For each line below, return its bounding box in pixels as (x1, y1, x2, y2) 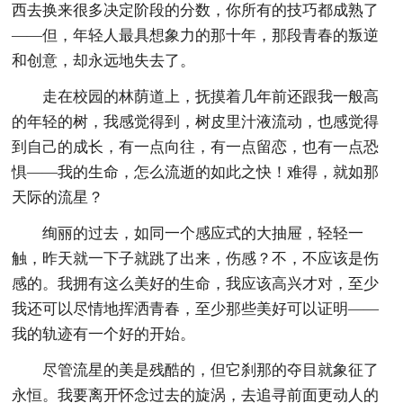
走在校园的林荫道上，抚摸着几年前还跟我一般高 (42, 87, 380, 105)
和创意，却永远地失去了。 (12, 51, 196, 69)
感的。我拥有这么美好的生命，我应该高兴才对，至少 (12, 274, 380, 292)
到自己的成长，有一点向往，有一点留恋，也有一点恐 (12, 138, 380, 156)
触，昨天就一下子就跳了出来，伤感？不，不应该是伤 (12, 249, 380, 267)
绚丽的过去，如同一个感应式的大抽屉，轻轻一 (42, 224, 364, 242)
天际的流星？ (12, 188, 104, 206)
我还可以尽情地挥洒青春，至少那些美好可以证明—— (12, 300, 380, 318)
